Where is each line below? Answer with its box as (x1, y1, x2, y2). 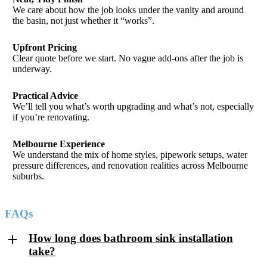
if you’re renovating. (13, 111, 90, 122)
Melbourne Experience (13, 138, 105, 149)
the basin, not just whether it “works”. (13, 15, 155, 26)
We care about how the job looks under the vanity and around (13, 5, 244, 15)
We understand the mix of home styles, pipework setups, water (13, 149, 248, 160)
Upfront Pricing (13, 42, 77, 52)
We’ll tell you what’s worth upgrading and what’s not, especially (13, 101, 254, 111)
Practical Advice (13, 90, 79, 101)
